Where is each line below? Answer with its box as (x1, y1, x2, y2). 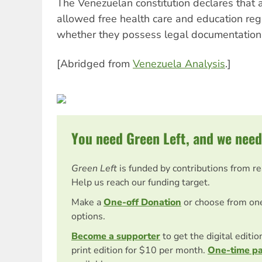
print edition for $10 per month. (71, 243, 208, 257)
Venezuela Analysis (133, 56, 225, 71)
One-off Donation (104, 195, 181, 209)
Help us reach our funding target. (71, 175, 210, 189)
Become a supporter (71, 229, 160, 243)
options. (71, 209, 105, 223)
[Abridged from (57, 56, 133, 71)
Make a (71, 195, 104, 209)
